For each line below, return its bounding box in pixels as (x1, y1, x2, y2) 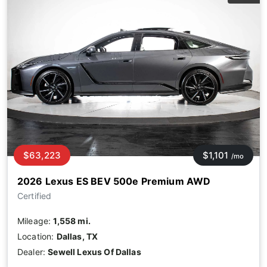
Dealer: (17, 246, 48, 257)
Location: (17, 231, 57, 241)
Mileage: (17, 215, 54, 226)
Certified (17, 190, 52, 201)
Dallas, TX (56, 231, 98, 241)
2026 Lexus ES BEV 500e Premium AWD (17, 175, 211, 187)
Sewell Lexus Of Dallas (48, 246, 141, 257)
